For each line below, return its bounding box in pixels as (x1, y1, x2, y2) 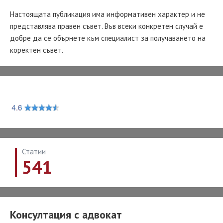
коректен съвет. (10, 45, 63, 55)
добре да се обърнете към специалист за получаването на (10, 33, 206, 43)
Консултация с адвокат (10, 207, 122, 222)
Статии (22, 146, 46, 156)
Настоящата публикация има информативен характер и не (10, 9, 205, 19)
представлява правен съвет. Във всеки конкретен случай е (10, 21, 203, 31)
